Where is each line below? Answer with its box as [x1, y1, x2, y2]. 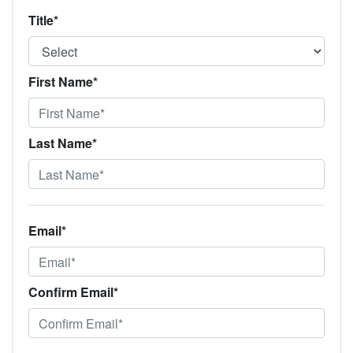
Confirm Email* [28, 283, 118, 301]
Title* [28, 11, 58, 29]
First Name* [28, 72, 98, 91]
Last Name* [28, 134, 97, 152]
